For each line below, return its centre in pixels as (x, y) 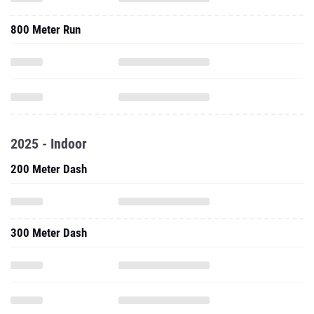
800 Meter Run (46, 29)
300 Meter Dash (49, 233)
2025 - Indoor (49, 144)
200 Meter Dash (49, 169)
